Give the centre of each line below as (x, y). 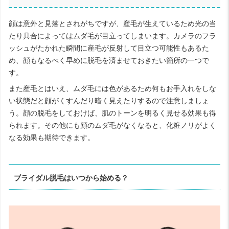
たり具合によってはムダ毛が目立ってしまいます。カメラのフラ (112, 36)
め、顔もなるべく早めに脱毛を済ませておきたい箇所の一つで (109, 60)
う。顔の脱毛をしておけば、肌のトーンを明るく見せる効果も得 (112, 113)
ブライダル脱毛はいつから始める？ (71, 178)
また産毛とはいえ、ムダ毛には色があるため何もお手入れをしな (112, 88)
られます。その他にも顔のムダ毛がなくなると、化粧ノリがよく (112, 125)
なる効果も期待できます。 (52, 137)
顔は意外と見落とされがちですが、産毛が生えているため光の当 (112, 23)
